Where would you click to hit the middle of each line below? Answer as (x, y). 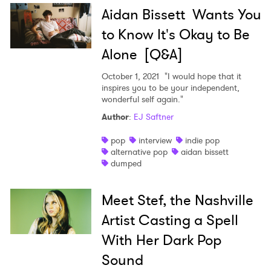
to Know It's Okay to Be (175, 35)
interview (155, 141)
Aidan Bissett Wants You (181, 15)
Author (115, 117)
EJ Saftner (153, 117)
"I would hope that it (201, 77)
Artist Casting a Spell (170, 220)
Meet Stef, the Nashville (177, 201)
